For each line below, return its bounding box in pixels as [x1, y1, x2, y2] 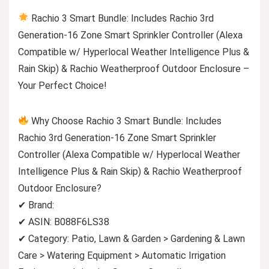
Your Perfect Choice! [18, 79, 107, 91]
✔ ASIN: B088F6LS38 [18, 216, 109, 228]
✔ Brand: [18, 199, 54, 211]
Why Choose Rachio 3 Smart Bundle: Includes [29, 115, 222, 127]
